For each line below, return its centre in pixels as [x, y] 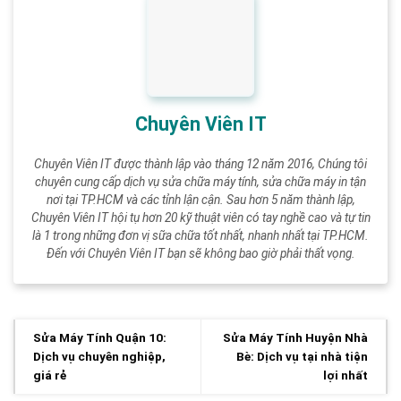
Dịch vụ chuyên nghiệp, [99, 357]
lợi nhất [346, 375]
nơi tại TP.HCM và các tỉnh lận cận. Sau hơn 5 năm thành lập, [200, 199]
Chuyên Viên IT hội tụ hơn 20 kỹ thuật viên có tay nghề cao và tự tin [200, 217]
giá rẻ [50, 375]
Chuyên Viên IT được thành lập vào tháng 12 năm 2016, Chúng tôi [200, 163]
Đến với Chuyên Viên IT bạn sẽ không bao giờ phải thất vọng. [200, 253]
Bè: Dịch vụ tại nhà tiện [302, 357]
